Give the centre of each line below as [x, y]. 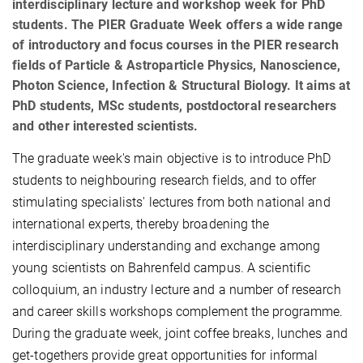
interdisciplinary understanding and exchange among [167, 246]
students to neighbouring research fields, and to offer [164, 180]
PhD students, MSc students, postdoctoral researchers [175, 105]
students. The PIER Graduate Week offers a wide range [178, 24]
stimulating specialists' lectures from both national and [171, 202]
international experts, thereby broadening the [141, 224]
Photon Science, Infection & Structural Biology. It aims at [181, 85]
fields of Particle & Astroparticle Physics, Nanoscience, [177, 65]
